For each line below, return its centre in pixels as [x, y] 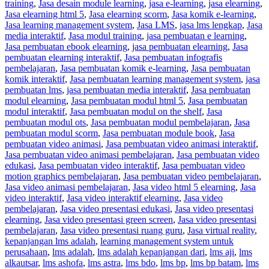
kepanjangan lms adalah [50, 241]
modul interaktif [35, 111]
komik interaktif [35, 79]
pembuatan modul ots [45, 122]
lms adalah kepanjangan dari [151, 252]
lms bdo [141, 262]
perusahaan [26, 252]
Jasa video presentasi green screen [109, 219]
